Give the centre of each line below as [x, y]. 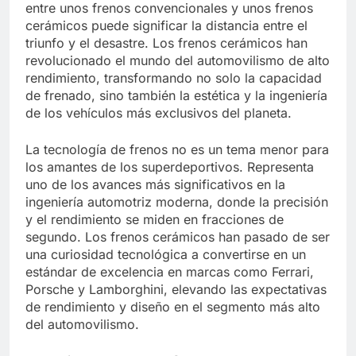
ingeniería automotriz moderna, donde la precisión [177, 202]
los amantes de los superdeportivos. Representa [170, 167]
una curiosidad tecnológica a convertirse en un [166, 255]
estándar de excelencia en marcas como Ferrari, [170, 272]
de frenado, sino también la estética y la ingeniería [176, 96]
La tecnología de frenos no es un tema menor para [177, 150]
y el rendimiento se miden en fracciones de [155, 220]
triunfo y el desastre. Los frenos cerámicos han [166, 43]
